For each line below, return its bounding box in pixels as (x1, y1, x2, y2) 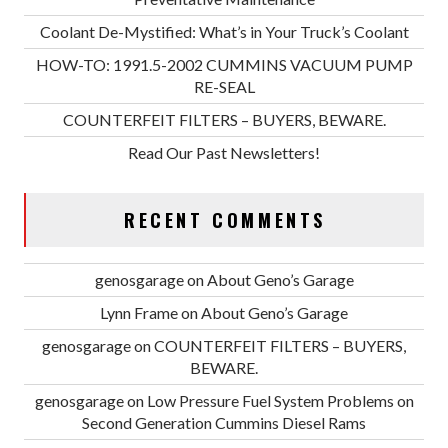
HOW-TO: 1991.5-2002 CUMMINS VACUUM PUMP (35, 54, 413, 74)
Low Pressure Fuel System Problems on (146, 390, 414, 410)
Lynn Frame (100, 302, 178, 322)
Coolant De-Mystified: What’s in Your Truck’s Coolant (39, 21, 409, 41)
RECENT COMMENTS (124, 206, 326, 233)
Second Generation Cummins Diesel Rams (82, 412, 366, 432)
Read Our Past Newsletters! (128, 142, 320, 162)
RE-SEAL (193, 76, 255, 96)
